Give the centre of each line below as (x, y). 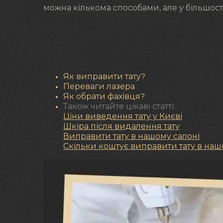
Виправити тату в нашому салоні (131, 137)
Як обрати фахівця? (104, 97)
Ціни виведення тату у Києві (123, 117)
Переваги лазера (99, 87)
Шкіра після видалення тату (121, 127)
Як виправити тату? (104, 77)
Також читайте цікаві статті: (119, 107)
